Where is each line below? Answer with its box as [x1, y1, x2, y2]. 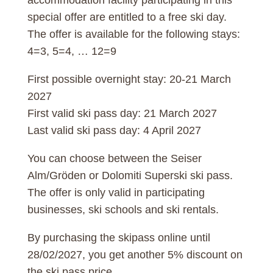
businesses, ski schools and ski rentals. [27, 203, 219, 216]
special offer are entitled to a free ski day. [27, 10, 227, 23]
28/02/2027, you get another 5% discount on [27, 248, 243, 261]
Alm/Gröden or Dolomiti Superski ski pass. [27, 169, 233, 182]
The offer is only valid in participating [27, 186, 205, 199]
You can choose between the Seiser [27, 152, 202, 165]
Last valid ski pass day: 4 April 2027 [27, 124, 201, 136]
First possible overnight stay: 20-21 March [27, 73, 231, 85]
